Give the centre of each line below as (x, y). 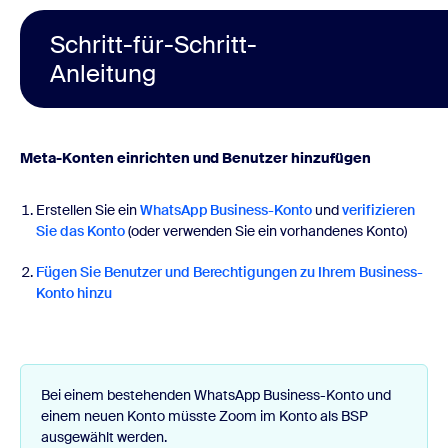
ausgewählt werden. (104, 436)
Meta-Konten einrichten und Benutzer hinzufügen (196, 157)
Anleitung (103, 73)
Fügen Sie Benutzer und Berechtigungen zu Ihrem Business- (229, 271)
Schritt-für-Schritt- (153, 44)
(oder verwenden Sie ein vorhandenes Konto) (265, 230)
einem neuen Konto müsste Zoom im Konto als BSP (204, 415)
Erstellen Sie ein (88, 209)
